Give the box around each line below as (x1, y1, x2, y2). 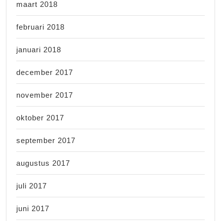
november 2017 (16, 90, 73, 99)
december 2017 (16, 68, 73, 76)
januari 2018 (16, 45, 61, 54)
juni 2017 (16, 204, 49, 213)
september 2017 (16, 136, 75, 145)
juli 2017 (16, 181, 47, 190)
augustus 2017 (16, 158, 70, 167)
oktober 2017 (16, 113, 64, 122)
